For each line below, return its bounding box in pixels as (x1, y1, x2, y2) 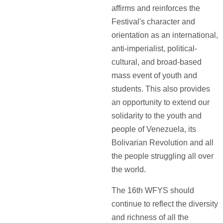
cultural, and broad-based (111, 58, 202, 66)
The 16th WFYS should (111, 186, 194, 195)
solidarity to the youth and (111, 111, 202, 120)
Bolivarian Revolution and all (111, 138, 214, 147)
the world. (111, 165, 146, 174)
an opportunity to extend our (111, 98, 210, 107)
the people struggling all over (111, 152, 214, 160)
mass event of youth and (111, 71, 197, 80)
